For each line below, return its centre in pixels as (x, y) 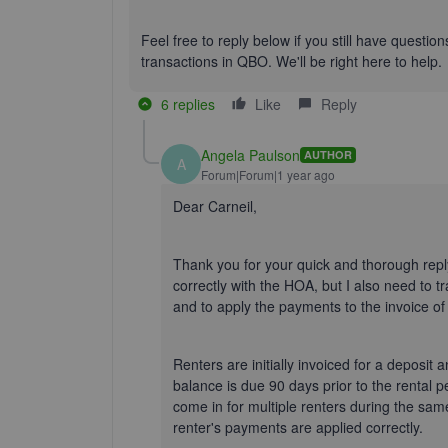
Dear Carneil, (215, 206)
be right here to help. (374, 61)
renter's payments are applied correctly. (298, 427)
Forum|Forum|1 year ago (268, 174)
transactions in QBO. (208, 61)
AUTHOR (328, 154)
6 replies (188, 104)
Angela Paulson (250, 154)
